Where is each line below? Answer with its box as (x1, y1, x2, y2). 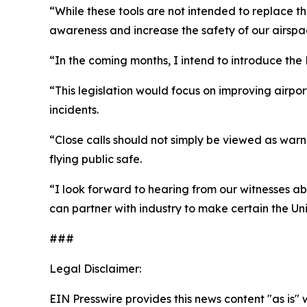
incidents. (49, 103, 99, 116)
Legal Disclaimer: (49, 262, 141, 275)
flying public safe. (49, 152, 142, 166)
